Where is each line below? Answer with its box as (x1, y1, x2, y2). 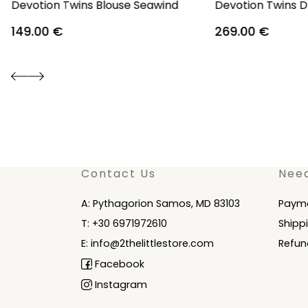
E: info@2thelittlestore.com (81, 236, 214, 250)
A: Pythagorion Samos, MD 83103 (81, 196, 240, 210)
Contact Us (81, 165, 156, 181)
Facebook (92, 256, 144, 271)
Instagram (92, 277, 147, 291)
